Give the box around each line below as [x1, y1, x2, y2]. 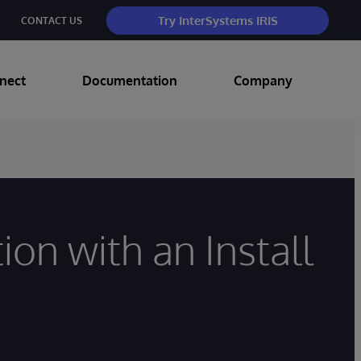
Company [234, 73, 293, 89]
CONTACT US [21, 14, 82, 27]
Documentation [82, 73, 177, 89]
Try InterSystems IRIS [157, 12, 278, 28]
